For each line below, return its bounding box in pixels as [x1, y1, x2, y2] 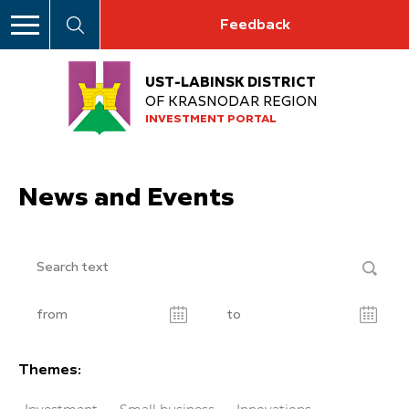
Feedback [219, 18, 290, 33]
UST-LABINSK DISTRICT [145, 75, 316, 89]
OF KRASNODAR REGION [145, 94, 318, 109]
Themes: [18, 363, 81, 379]
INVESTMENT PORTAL [145, 113, 277, 125]
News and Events [18, 185, 235, 212]
